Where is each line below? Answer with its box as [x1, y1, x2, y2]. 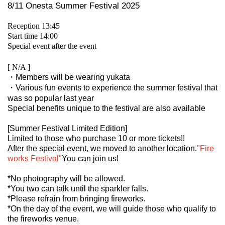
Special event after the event [8, 41, 96, 50]
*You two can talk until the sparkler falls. [8, 184, 148, 193]
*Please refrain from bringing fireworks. [8, 194, 145, 203]
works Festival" [8, 154, 62, 163]
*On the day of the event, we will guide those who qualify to [8, 204, 216, 213]
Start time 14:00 [8, 31, 58, 40]
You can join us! [62, 154, 119, 163]
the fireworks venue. [8, 214, 79, 223]
